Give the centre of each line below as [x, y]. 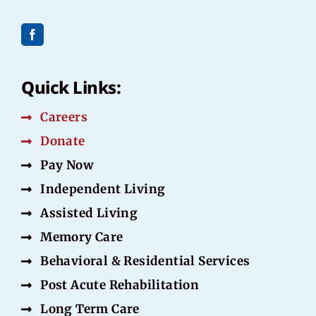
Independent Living [103, 189]
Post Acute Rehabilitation [120, 285]
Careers [64, 117]
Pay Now [67, 165]
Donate [63, 141]
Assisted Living [89, 213]
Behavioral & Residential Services [145, 261]
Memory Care [82, 237]
